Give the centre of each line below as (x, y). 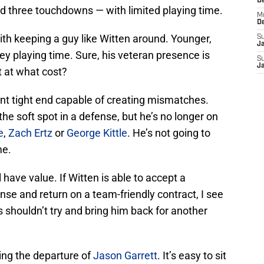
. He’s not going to (169, 133)
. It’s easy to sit (192, 256)
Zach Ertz (30, 133)
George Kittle (97, 133)
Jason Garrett (125, 256)
